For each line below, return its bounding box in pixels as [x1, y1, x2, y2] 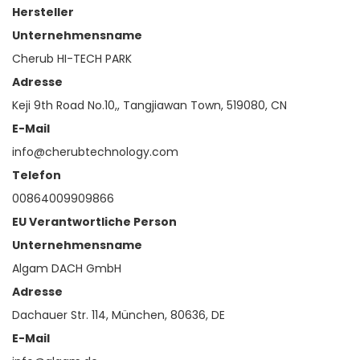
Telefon [12, 167, 61, 184]
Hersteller [12, 4, 74, 21]
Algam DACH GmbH [12, 260, 121, 277]
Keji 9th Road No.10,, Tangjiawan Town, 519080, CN [12, 97, 287, 114]
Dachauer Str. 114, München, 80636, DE [12, 307, 225, 324]
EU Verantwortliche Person [12, 214, 177, 231]
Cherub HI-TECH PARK [12, 51, 132, 67]
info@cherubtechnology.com [12, 144, 178, 161]
